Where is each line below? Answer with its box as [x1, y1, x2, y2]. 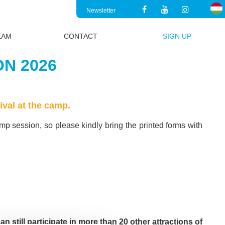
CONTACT [63, 32, 97, 40]
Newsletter [86, 7, 116, 14]
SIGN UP [162, 32, 191, 40]
